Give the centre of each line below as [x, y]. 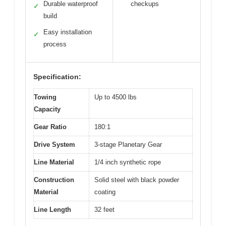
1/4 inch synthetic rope [128, 162]
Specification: [57, 77]
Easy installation [68, 32]
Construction [54, 180]
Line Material [54, 162]
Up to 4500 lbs [116, 97]
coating [105, 192]
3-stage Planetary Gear [128, 145]
